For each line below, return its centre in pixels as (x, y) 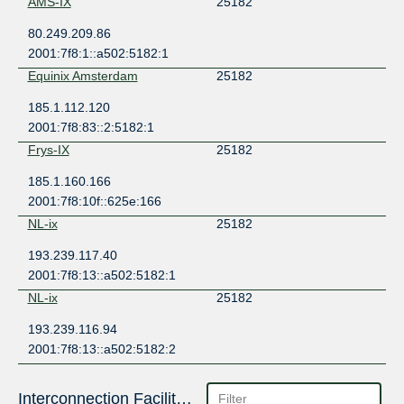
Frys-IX (48, 150)
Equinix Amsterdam (83, 76)
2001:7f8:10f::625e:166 (94, 202)
